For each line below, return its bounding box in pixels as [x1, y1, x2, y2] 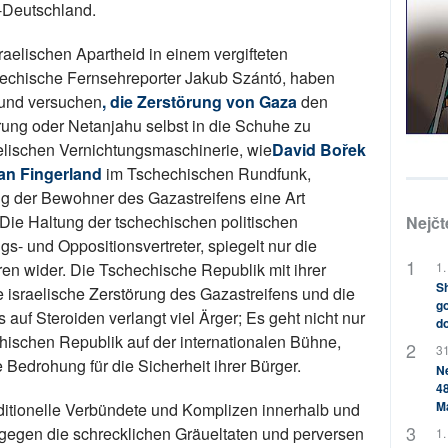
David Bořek [272, 138, 366, 162]
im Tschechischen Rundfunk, [102, 162, 311, 186]
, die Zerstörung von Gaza [102, 90, 301, 114]
